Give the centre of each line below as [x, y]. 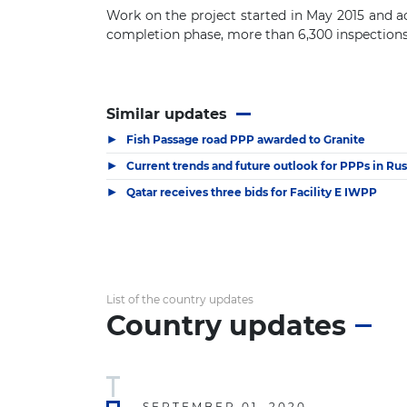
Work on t [139, 15]
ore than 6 [273, 35]
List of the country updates [180, 299]
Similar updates [167, 114]
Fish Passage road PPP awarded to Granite [246, 139]
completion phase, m [174, 35]
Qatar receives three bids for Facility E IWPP [252, 192]
